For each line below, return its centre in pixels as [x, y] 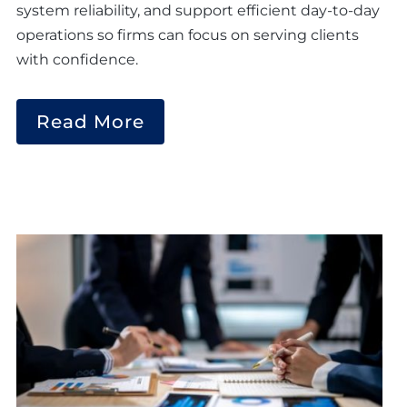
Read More [90, 122]
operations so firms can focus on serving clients [188, 35]
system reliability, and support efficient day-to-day [198, 11]
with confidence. [77, 60]
